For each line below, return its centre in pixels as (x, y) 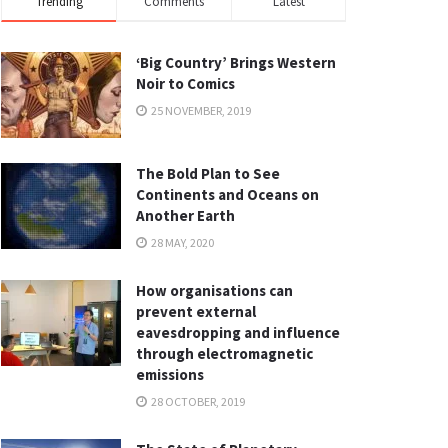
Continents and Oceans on (227, 194)
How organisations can (214, 290)
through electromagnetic (224, 353)
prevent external (196, 311)
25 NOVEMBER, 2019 (200, 110)
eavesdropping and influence (238, 332)
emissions (170, 374)
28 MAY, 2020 (181, 242)
